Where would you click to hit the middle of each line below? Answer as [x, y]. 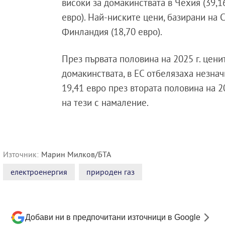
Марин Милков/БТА [76, 154]
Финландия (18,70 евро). [112, 32]
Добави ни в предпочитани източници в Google [113, 217]
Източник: [21, 154]
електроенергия [39, 172]
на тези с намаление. [105, 103]
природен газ [110, 172]
